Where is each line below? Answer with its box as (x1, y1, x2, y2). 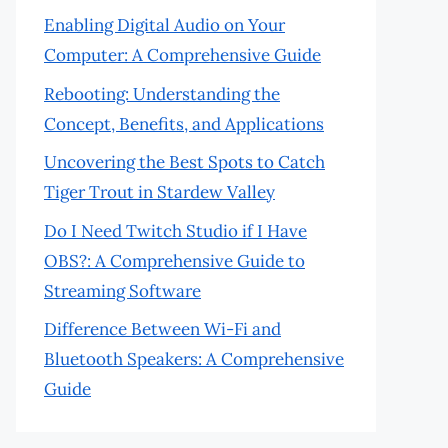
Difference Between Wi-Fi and (44, 318, 281, 340)
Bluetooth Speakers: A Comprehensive (44, 348, 344, 370)
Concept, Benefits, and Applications (44, 112, 324, 135)
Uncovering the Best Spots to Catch (44, 151, 325, 173)
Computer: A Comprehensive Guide (44, 44, 321, 66)
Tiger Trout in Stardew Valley (44, 181, 275, 203)
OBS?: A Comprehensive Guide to (44, 249, 305, 272)
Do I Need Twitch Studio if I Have (44, 219, 307, 242)
